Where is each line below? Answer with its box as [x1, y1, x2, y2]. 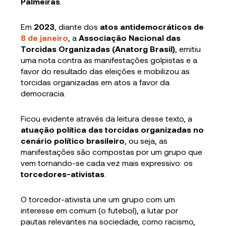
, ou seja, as [125, 136, 168, 146]
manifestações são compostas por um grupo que [21, 147, 203, 157]
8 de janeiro [21, 33, 69, 43]
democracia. [21, 88, 66, 98]
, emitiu [175, 44, 201, 54]
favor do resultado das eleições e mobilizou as [21, 66, 190, 76]
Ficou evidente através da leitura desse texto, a [21, 114, 193, 124]
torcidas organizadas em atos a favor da [21, 77, 170, 87]
